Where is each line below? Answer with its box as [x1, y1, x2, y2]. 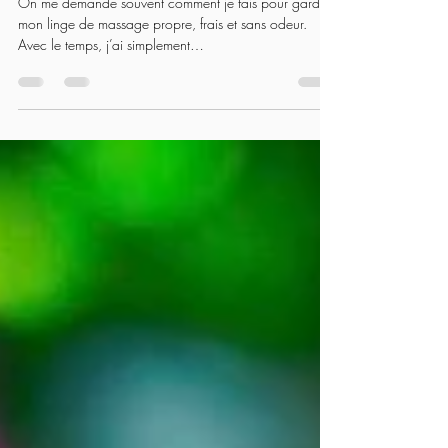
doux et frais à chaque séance [18, 2, 253, 27]
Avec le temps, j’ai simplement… [18, 80, 204, 100]
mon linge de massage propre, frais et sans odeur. [18, 59, 307, 79]
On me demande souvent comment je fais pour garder [18, 38, 331, 58]
